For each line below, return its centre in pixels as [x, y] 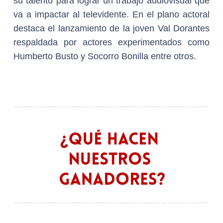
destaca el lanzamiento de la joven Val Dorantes [111, 29]
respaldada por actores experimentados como [111, 43]
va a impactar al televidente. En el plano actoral [111, 15]
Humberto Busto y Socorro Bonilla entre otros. [105, 56]
